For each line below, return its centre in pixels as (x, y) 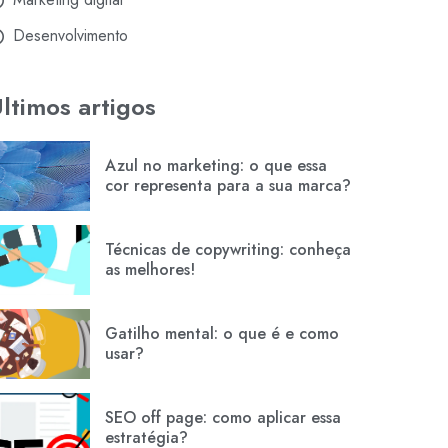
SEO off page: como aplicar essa (223, 418)
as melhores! (150, 270)
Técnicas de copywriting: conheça (228, 250)
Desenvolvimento (71, 36)
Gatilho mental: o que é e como (222, 334)
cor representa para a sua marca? (228, 186)
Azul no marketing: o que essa (216, 166)
